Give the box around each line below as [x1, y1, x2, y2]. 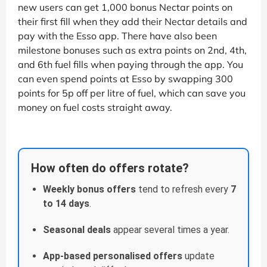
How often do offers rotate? [31, 161, 189, 176]
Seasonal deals [43, 224, 111, 236]
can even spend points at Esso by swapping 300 [18, 73, 233, 85]
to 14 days [43, 198, 89, 210]
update [182, 250, 215, 262]
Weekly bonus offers [43, 184, 136, 195]
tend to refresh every [136, 184, 231, 195]
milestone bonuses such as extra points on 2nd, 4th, [18, 44, 247, 57]
